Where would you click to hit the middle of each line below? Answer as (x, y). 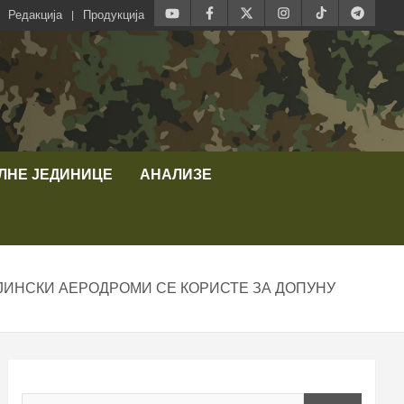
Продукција (114, 15)
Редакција (35, 15)
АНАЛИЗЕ (176, 174)
